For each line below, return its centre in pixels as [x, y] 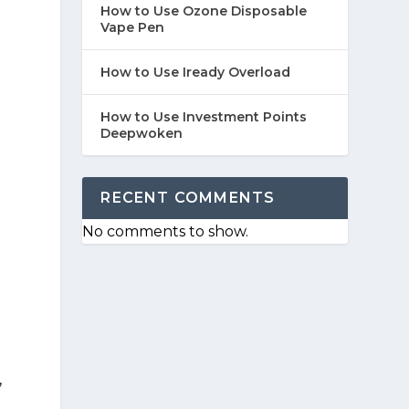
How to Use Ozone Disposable [204, 10]
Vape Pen [133, 27]
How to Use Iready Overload [196, 72]
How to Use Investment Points [204, 116]
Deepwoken [142, 133]
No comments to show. [166, 231]
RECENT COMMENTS [188, 197]
